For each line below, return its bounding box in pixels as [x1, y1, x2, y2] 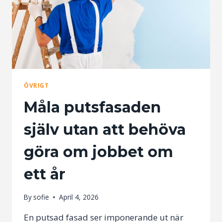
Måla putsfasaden [24, 98, 161, 116]
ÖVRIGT [24, 81, 49, 89]
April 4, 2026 [59, 192, 99, 202]
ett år [24, 165, 65, 183]
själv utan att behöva [24, 120, 186, 139]
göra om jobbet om [24, 142, 173, 161]
